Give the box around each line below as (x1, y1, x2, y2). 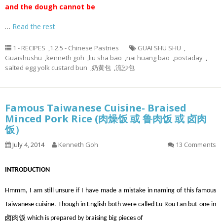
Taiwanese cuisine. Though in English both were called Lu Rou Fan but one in (5, 201, 216, 208)
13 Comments (176, 140, 216, 149)
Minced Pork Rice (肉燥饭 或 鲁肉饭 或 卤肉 (5, 112, 207, 125)
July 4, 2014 (11, 140, 44, 149)
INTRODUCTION (5, 166, 50, 174)
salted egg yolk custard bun (5, 63, 87, 72)
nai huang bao (126, 53, 170, 62)
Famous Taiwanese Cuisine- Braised (5, 101, 186, 114)
